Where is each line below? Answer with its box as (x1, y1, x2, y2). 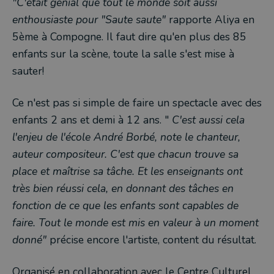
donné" (12, 232, 46, 247)
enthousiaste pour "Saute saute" (12, 12, 169, 27)
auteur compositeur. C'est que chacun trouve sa (12, 147, 239, 161)
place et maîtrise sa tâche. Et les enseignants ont (12, 164, 243, 179)
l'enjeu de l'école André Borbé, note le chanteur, (12, 130, 240, 144)
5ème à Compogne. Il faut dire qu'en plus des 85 (12, 29, 246, 44)
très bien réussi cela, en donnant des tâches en (12, 181, 234, 196)
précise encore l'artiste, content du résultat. (46, 232, 256, 247)
